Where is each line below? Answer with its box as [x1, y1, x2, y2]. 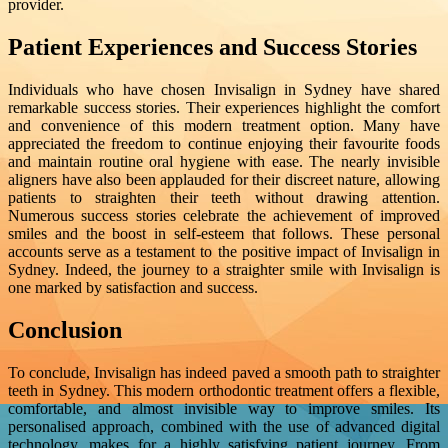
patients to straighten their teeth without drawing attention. [8, 188, 440, 206]
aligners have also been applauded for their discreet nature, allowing [8, 170, 440, 188]
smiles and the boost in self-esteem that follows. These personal [8, 224, 440, 242]
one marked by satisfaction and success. [8, 278, 258, 296]
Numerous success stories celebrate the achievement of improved [8, 206, 440, 224]
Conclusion [8, 316, 122, 343]
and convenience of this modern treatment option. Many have [8, 116, 440, 134]
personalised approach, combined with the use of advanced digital [8, 417, 440, 435]
